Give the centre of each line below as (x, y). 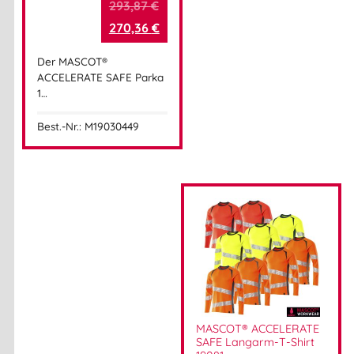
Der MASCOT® (72, 61)
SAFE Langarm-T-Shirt (255, 343)
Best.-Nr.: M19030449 (88, 126)
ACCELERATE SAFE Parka (100, 77)
